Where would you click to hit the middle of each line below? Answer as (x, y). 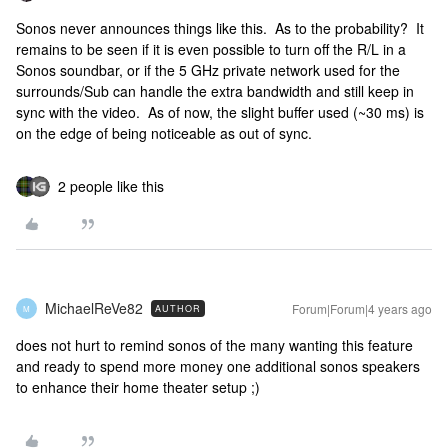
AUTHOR (178, 308)
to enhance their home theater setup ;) (138, 387)
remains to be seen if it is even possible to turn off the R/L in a (211, 49)
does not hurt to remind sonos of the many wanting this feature (214, 345)
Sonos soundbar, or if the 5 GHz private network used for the (208, 70)
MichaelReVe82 (94, 308)
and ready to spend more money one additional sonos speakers (218, 366)
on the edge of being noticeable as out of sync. (164, 133)
